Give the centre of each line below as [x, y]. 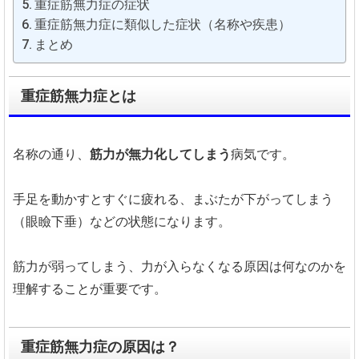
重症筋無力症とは [79, 96]
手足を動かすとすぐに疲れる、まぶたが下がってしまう [173, 199]
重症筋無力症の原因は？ [100, 347]
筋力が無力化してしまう [160, 154]
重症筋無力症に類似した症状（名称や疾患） [163, 24]
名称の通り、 [51, 154]
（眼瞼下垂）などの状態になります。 [122, 222]
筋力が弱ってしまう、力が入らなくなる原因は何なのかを [179, 266]
